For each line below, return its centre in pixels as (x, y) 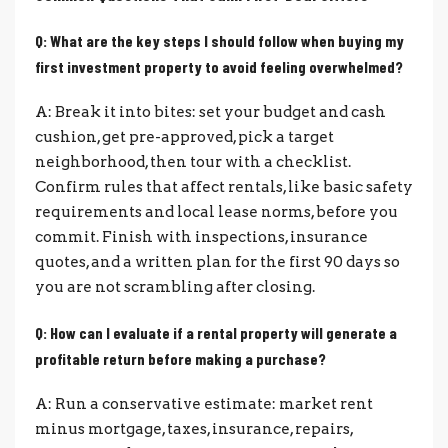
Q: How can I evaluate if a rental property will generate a (216, 332)
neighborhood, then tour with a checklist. (193, 161)
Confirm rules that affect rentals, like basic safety (224, 186)
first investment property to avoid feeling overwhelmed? (219, 66)
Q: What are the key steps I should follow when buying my (219, 40)
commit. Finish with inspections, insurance (201, 236)
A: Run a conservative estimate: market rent (204, 403)
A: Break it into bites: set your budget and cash (210, 111)
